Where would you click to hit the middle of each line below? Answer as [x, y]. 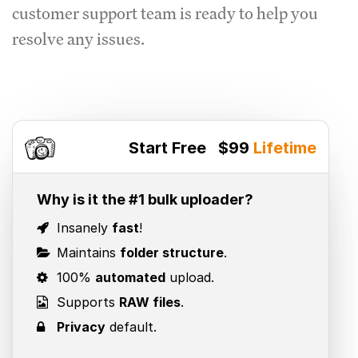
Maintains [86, 253]
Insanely [82, 228]
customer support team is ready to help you [165, 13]
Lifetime [285, 148]
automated [130, 277]
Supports [86, 302]
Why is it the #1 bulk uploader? [145, 199]
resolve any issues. [78, 39]
